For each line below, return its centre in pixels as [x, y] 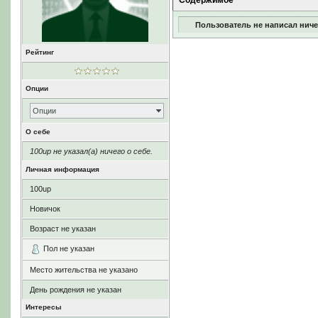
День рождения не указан [75, 290]
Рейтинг [39, 52]
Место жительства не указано [83, 270]
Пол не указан [68, 248]
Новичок [45, 209]
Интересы [43, 307]
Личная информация [62, 169]
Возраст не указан [62, 229]
